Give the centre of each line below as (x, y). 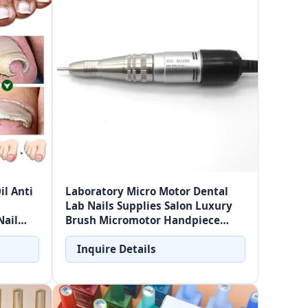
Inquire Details (117, 249)
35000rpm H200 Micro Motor (140, 235)
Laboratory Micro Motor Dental (147, 191)
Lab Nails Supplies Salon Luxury (149, 206)
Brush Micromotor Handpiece (143, 220)
